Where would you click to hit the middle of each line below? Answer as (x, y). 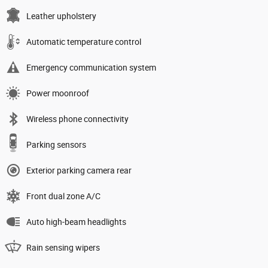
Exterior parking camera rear (79, 170)
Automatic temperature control (84, 42)
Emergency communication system (91, 67)
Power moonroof (58, 93)
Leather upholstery (61, 16)
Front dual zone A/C (63, 196)
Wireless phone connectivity (77, 119)
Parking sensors (56, 144)
